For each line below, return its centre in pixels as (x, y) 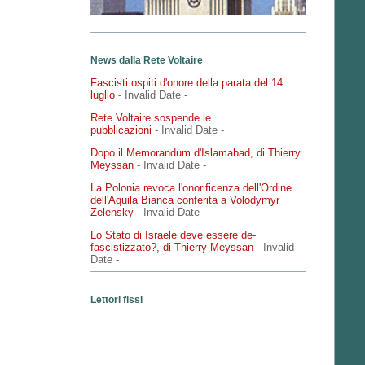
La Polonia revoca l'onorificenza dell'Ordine (191, 188)
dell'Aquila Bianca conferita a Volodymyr (185, 200)
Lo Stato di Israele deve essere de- (173, 235)
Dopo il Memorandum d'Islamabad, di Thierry (196, 153)
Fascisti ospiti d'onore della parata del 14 (187, 83)
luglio (103, 95)
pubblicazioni (121, 130)
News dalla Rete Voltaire (147, 60)
